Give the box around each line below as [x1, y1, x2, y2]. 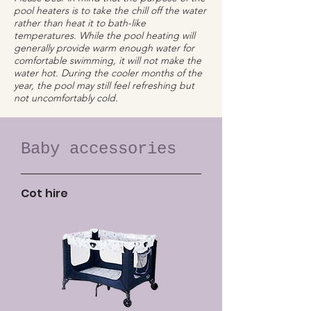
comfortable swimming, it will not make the [14, 54, 201, 67]
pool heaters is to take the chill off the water [14, 4, 206, 17]
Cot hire [21, 185, 69, 201]
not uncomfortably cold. [14, 92, 118, 104]
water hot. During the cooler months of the [14, 67, 202, 79]
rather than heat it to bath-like [14, 17, 146, 29]
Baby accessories [21, 140, 176, 158]
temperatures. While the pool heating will [14, 29, 195, 42]
